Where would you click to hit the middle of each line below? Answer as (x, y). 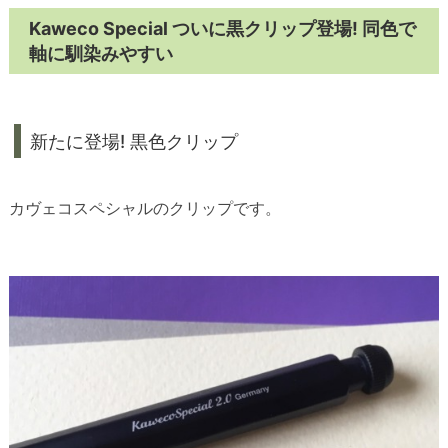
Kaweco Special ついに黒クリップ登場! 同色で (222, 29)
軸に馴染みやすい (101, 54)
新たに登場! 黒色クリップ (134, 141)
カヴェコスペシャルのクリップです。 (145, 208)
